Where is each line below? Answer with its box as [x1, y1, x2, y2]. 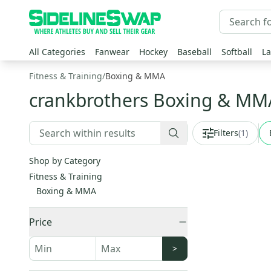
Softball [221, 46, 252, 57]
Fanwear [95, 46, 129, 57]
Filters [214, 127, 238, 139]
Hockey [139, 46, 168, 57]
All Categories [29, 46, 85, 57]
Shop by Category [29, 155, 100, 166]
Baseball [177, 46, 212, 57]
